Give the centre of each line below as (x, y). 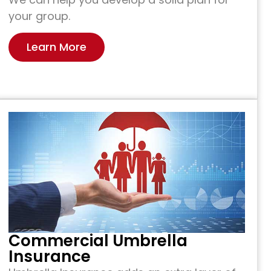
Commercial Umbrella (98, 240)
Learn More (56, 47)
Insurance (49, 256)
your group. (39, 16)
